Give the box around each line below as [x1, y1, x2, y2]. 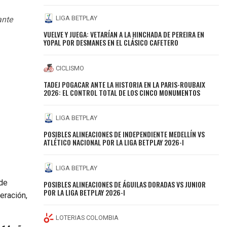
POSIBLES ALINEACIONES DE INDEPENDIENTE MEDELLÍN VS [44, 129, 205, 140]
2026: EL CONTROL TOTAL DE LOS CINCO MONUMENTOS [44, 87, 201, 98]
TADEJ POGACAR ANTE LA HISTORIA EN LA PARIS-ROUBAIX [44, 79, 206, 90]
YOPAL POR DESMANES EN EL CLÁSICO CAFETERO [44, 37, 179, 48]
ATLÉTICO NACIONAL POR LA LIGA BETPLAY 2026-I [44, 137, 184, 148]
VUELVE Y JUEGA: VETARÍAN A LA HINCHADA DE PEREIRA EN [44, 29, 205, 40]
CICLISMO [56, 64, 85, 72]
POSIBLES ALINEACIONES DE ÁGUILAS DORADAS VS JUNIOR [44, 178, 206, 190]
